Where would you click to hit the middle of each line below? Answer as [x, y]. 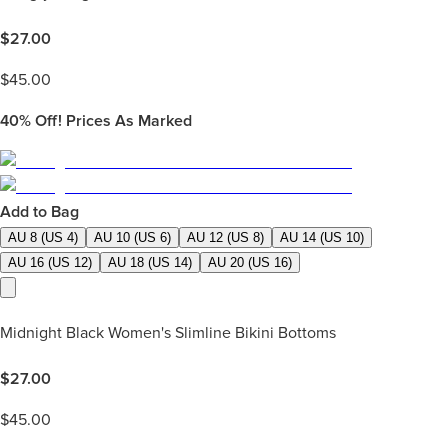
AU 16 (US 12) [50, 262]
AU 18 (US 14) [150, 262]
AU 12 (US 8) [225, 237]
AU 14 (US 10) [322, 237]
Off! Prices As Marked [111, 120]
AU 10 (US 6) [132, 237]
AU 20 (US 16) [250, 262]
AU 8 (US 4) [43, 237]
